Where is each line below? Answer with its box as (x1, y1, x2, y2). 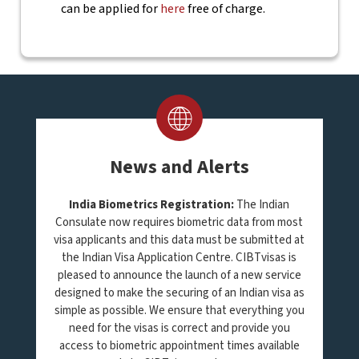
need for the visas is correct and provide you (68, 320, 290, 337)
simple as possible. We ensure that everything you (54, 302, 305, 319)
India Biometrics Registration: (69, 196, 235, 213)
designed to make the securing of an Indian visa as (54, 284, 305, 301)
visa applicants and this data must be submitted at (54, 232, 305, 248)
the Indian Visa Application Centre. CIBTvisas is (62, 249, 297, 266)
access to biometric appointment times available (58, 337, 300, 354)
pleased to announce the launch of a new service (57, 267, 301, 284)
